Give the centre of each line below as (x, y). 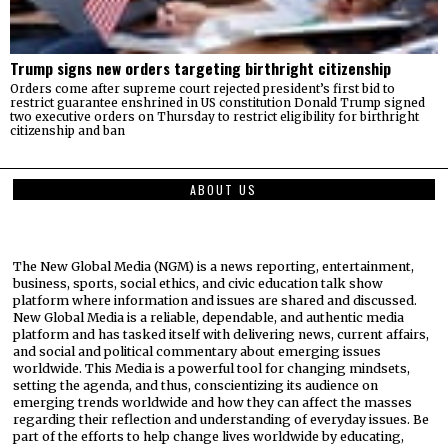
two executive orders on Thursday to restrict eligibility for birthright (214, 116)
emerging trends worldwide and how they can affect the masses (213, 403)
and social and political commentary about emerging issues (197, 352)
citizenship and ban (67, 130)
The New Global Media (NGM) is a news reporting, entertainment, (214, 267)
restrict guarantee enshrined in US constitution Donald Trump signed (217, 102)
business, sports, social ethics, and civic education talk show (198, 284)
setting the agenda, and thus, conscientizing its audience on (196, 386)
